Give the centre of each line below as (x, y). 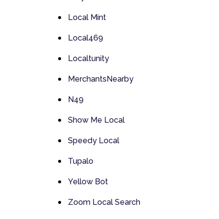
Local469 (85, 38)
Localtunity (88, 58)
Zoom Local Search (104, 202)
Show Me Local (96, 120)
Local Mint (87, 17)
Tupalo (80, 161)
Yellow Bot (88, 181)
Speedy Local (93, 140)
